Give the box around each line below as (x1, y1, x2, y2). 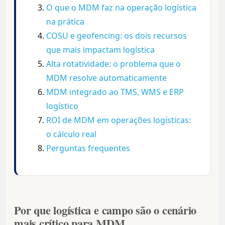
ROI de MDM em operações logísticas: (46, 115, 191, 126)
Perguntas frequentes (46, 143, 130, 154)
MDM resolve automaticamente (46, 72, 167, 84)
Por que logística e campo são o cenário (14, 202, 197, 219)
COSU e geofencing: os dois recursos (46, 30, 187, 42)
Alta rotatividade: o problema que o (46, 58, 181, 70)
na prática (46, 16, 84, 28)
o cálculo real (46, 129, 96, 140)
